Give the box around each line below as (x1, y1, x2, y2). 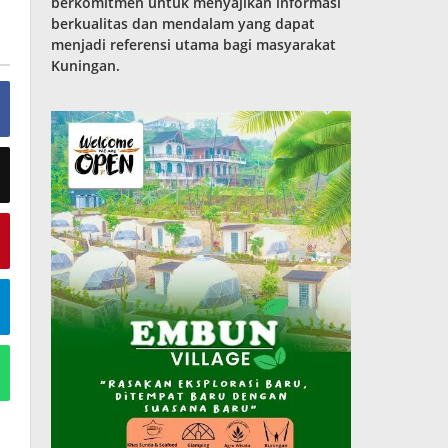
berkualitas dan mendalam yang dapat (51, 14, 316, 33)
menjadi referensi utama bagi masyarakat (51, 35, 337, 54)
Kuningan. (51, 56, 121, 75)
